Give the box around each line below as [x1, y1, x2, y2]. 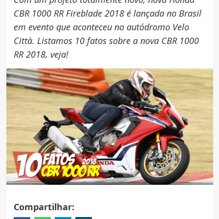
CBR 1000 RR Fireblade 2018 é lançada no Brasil [13, 7, 201, 19]
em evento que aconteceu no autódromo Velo [13, 21, 189, 33]
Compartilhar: [13, 200, 74, 213]
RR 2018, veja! [13, 48, 68, 60]
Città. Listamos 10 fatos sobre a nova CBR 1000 [13, 34, 199, 46]
